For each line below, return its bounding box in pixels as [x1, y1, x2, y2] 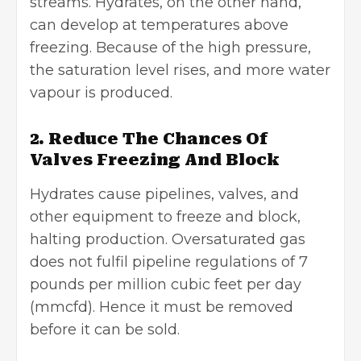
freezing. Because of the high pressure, [30, 38, 311, 56]
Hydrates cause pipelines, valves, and [30, 185, 299, 203]
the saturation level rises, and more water [30, 60, 330, 79]
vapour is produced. [30, 83, 172, 102]
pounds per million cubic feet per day [30, 275, 301, 293]
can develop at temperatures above [30, 15, 288, 34]
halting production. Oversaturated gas [30, 230, 305, 248]
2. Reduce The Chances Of [30, 128, 268, 148]
